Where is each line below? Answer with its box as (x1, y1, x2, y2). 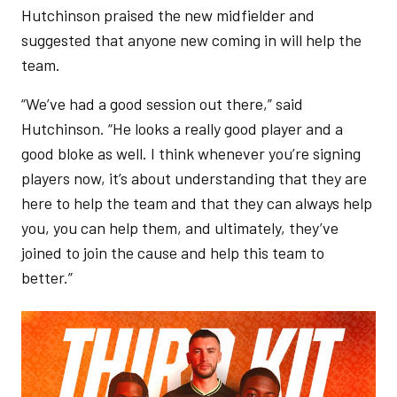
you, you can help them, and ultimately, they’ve (21, 218, 339, 237)
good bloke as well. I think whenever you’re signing (21, 144, 361, 163)
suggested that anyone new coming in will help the (21, 30, 362, 50)
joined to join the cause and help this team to (21, 243, 324, 262)
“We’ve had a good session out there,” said (21, 94, 303, 113)
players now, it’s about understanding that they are (21, 168, 367, 188)
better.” (21, 268, 76, 287)
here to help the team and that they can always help (21, 193, 372, 213)
